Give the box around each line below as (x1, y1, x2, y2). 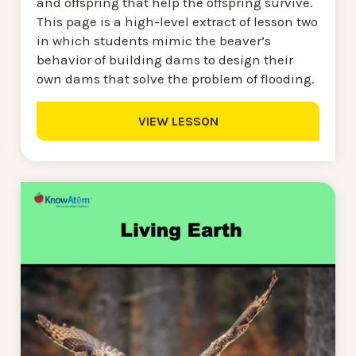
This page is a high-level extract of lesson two (37, 14, 318, 29)
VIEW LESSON (137, 114, 219, 129)
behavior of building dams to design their (37, 52, 293, 68)
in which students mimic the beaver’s (37, 33, 271, 48)
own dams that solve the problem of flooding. (37, 71, 315, 87)
